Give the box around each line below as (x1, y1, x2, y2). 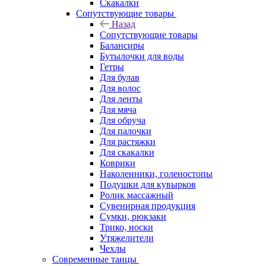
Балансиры (100, 40, 144, 50)
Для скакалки (100, 147, 154, 157)
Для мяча (100, 104, 137, 115)
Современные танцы (52, 254, 137, 264)
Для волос (100, 83, 141, 93)
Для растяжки (100, 136, 156, 147)
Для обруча (100, 115, 145, 125)
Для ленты (100, 93, 142, 104)
